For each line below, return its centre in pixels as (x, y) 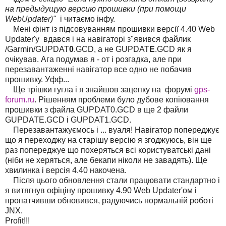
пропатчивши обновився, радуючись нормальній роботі (109, 200)
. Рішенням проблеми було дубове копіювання (122, 99)
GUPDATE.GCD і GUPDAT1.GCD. (68, 120)
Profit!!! (17, 220)
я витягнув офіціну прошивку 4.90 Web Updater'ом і (101, 190)
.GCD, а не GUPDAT (111, 49)
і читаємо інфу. (88, 19)
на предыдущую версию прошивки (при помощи (96, 9)
